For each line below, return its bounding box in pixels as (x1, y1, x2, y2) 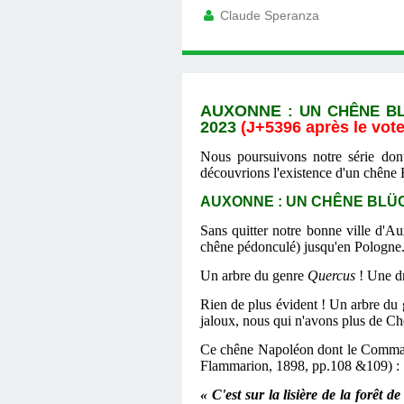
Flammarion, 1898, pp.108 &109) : (200, 358, 399, 374)
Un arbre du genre (200, 268, 308, 284)
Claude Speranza (216, 8, 319, 23)
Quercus (308, 268, 355, 284)
